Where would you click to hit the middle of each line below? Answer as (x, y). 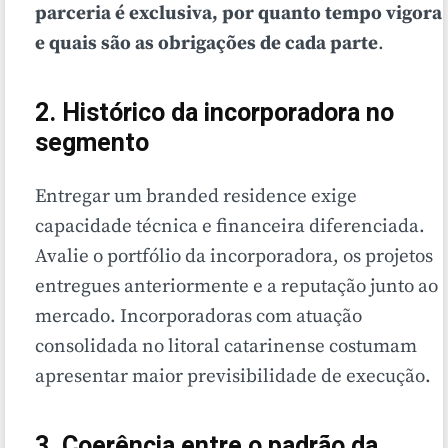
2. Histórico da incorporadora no (214, 114)
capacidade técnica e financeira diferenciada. (230, 227)
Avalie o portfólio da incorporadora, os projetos (234, 257)
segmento (92, 144)
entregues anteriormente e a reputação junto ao (236, 287)
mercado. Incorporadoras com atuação (198, 317)
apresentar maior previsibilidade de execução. (233, 377)
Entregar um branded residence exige (196, 197)
